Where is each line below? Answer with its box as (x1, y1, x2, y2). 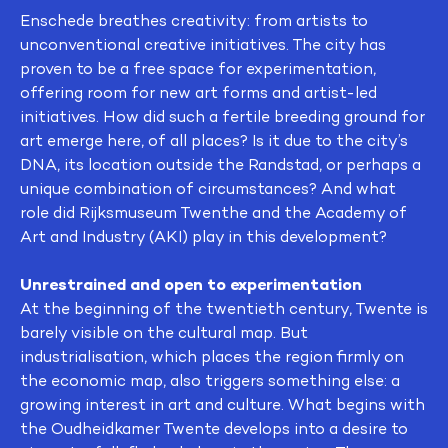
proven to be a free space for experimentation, (20, 59, 376, 78)
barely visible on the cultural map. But (20, 323, 308, 342)
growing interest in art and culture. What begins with (20, 395, 425, 414)
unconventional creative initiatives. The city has (20, 35, 386, 54)
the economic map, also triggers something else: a (20, 371, 400, 390)
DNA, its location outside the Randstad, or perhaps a (20, 155, 421, 174)
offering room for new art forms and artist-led (20, 83, 377, 102)
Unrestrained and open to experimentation (20, 274, 362, 294)
